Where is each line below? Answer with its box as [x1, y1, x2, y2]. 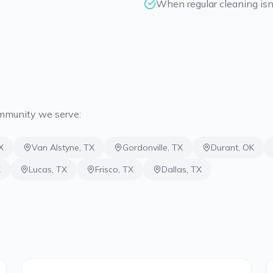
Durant [211, 142, 238, 153]
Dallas [161, 164, 186, 175]
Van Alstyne [32, 142, 79, 153]
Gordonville [122, 142, 168, 153]
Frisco [95, 164, 118, 175]
